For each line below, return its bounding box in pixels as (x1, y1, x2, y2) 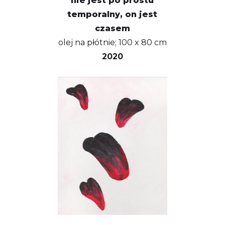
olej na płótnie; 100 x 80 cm (58, 38, 167, 47)
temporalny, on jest (67, 10, 157, 19)
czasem (94, 24, 130, 33)
